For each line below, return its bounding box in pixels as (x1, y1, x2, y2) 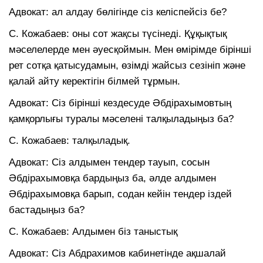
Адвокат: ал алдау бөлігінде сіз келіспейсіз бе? (9, 6, 227, 18)
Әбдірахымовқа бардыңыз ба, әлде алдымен (9, 172, 216, 184)
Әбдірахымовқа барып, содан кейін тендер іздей (9, 188, 232, 200)
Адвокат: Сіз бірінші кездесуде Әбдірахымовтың (9, 97, 231, 109)
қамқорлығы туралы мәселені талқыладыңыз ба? (9, 113, 234, 124)
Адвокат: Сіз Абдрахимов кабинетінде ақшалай (9, 247, 226, 259)
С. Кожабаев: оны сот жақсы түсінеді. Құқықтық (9, 28, 227, 39)
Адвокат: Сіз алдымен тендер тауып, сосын (9, 156, 210, 168)
